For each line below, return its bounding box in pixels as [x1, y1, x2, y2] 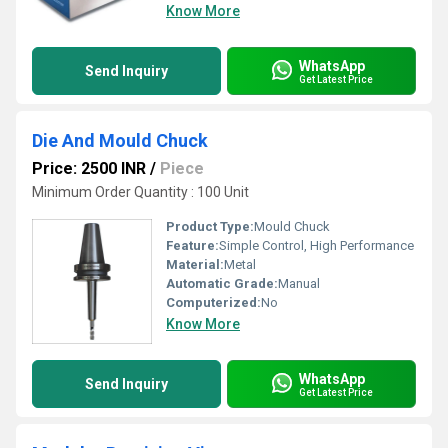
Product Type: [166, 219, 254, 234]
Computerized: [166, 295, 261, 310]
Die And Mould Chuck [32, 130, 208, 151]
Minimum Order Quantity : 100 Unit [32, 184, 249, 200]
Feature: [166, 238, 219, 253]
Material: [166, 257, 224, 272]
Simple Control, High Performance [219, 238, 414, 253]
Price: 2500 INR [32, 159, 146, 178]
